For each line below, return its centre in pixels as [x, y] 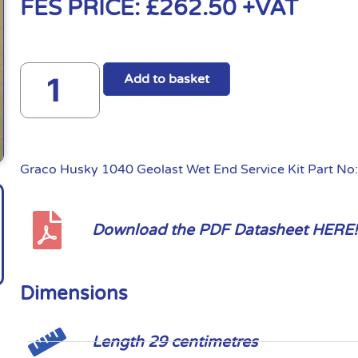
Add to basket [167, 79]
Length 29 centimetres [175, 341]
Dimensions [74, 293]
